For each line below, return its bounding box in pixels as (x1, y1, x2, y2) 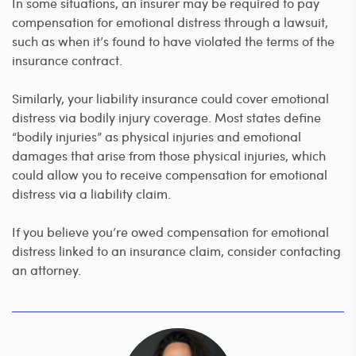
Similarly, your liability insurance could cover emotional (12, 90, 329, 107)
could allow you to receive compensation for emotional (12, 166, 327, 184)
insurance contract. (12, 52, 122, 69)
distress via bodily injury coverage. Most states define (12, 109, 321, 126)
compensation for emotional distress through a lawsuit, (12, 14, 328, 31)
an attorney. (12, 261, 81, 279)
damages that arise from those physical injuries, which (12, 147, 326, 164)
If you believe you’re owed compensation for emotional (12, 223, 329, 241)
